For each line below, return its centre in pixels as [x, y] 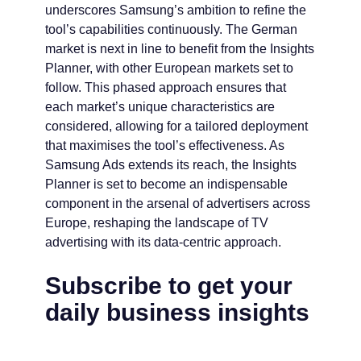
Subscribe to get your [169, 286]
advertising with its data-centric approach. [163, 243]
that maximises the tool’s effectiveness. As [165, 146]
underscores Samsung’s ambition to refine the [176, 10]
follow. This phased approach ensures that [166, 88]
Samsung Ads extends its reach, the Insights [171, 165]
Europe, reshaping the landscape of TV [157, 223]
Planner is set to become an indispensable [166, 185]
